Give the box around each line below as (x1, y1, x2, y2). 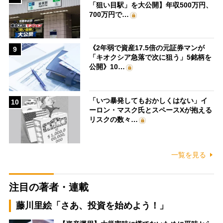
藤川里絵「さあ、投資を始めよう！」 (15, 200, 168, 211)
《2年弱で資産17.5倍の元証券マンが (89, 44, 205, 52)
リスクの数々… (89, 115, 138, 123)
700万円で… (89, 10, 129, 18)
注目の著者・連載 (8, 181, 89, 193)
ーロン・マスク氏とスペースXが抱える (89, 106, 213, 114)
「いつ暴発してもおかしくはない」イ (89, 96, 208, 105)
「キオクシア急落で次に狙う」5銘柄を (89, 53, 212, 62)
